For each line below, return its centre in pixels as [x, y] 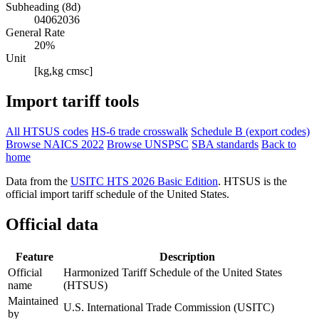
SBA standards [225, 145]
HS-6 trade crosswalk [140, 132]
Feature [34, 257]
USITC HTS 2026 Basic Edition [144, 182]
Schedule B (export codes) [250, 132]
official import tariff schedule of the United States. [117, 194]
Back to [279, 145]
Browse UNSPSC [148, 145]
